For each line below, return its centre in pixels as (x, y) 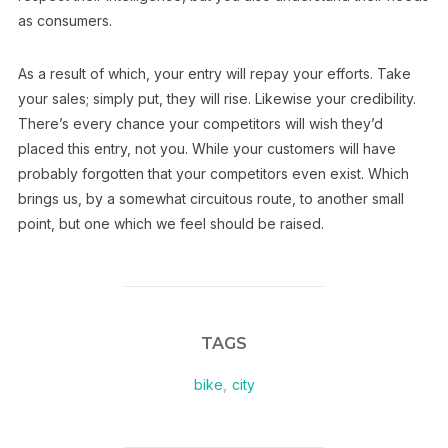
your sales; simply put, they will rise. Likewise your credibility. (216, 98)
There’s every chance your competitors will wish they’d (200, 123)
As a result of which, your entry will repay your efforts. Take (214, 73)
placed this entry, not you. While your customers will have (206, 148)
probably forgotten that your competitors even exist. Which (213, 173)
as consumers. (64, 20)
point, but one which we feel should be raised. (170, 223)
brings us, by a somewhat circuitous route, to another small (210, 198)
